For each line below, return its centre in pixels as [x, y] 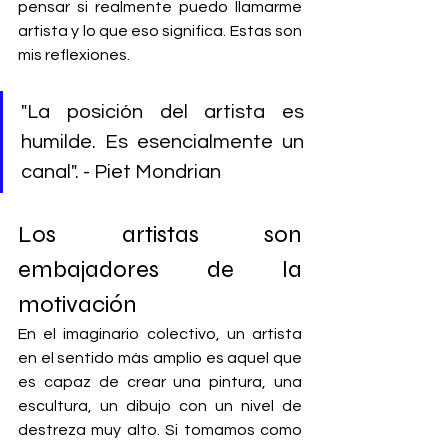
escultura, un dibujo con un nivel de [160, 406]
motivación [77, 304]
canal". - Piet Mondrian [121, 172]
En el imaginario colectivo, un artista [160, 334]
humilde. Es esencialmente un [162, 142]
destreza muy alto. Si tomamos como [160, 430]
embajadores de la [160, 269]
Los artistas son [160, 234]
